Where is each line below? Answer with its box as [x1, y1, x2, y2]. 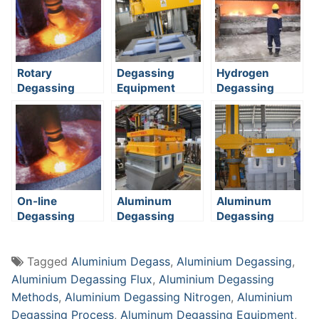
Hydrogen [216, 66, 269, 80]
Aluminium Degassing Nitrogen [65, 289, 231, 304]
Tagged [27, 253, 71, 268]
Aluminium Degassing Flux [11, 271, 152, 286]
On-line [17, 194, 57, 209]
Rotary [17, 66, 52, 80]
